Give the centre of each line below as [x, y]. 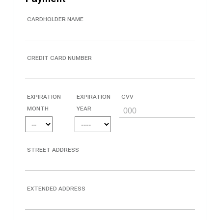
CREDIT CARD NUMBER [59, 58]
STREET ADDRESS [53, 150]
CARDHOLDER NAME [55, 19]
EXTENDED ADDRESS [56, 189]
